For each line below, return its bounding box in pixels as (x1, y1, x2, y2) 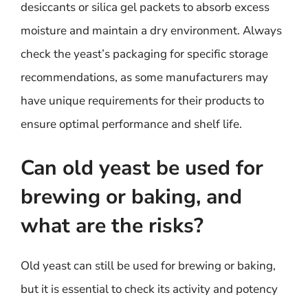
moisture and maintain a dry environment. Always (21, 23, 282, 38)
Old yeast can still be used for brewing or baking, (21, 257, 276, 274)
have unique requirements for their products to (21, 93, 264, 109)
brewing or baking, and (21, 182, 242, 211)
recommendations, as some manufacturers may (21, 69, 268, 85)
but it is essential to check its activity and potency (21, 280, 278, 297)
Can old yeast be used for (21, 153, 263, 182)
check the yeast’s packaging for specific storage (21, 46, 268, 62)
